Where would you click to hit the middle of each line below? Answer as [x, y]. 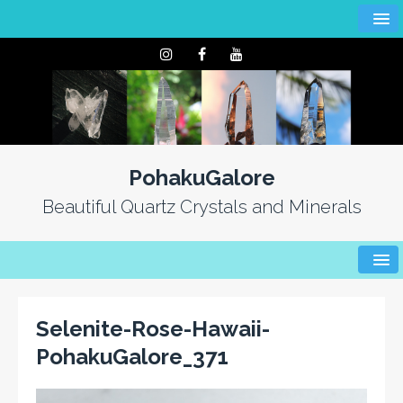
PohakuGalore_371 [132, 356]
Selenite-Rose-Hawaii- [153, 328]
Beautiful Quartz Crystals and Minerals [201, 206]
